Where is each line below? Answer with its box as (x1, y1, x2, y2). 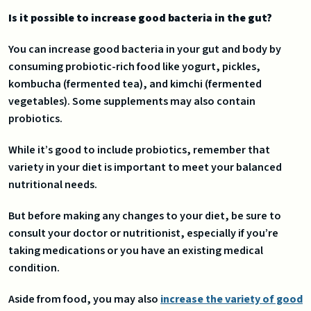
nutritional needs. (8, 177, 97, 193)
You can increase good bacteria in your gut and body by (8, 42, 281, 58)
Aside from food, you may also (8, 292, 160, 308)
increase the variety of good (160, 292, 303, 308)
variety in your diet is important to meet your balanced (8, 160, 282, 176)
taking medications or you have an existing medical (8, 243, 263, 259)
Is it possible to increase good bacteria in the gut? (8, 10, 272, 26)
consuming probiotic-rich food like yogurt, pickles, (8, 59, 260, 75)
